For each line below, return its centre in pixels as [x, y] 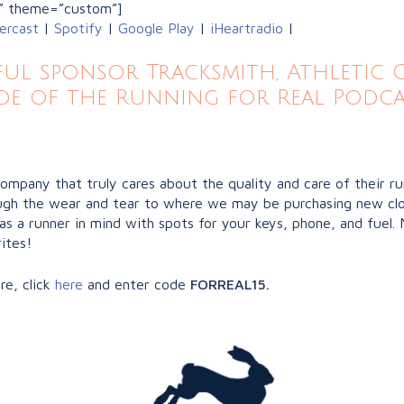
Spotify [78, 28]
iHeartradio [247, 28]
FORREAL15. [230, 285]
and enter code [137, 285]
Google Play [156, 28]
